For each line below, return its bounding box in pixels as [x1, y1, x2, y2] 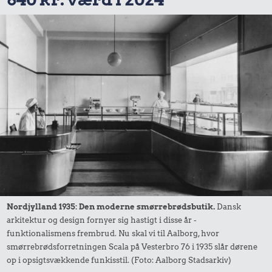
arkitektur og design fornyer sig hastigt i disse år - [7, 214, 197, 225]
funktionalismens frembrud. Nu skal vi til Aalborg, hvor [7, 228, 220, 238]
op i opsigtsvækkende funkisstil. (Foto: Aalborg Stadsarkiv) [7, 254, 232, 265]
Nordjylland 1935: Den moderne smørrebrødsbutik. [7, 201, 216, 211]
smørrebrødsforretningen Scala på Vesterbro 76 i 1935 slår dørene [7, 241, 258, 251]
